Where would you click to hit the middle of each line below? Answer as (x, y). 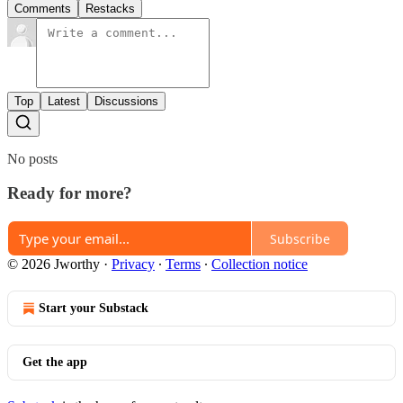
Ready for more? (70, 193)
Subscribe (300, 238)
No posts (32, 158)
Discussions (126, 101)
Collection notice (260, 264)
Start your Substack (94, 309)
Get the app (55, 363)
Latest (64, 101)
